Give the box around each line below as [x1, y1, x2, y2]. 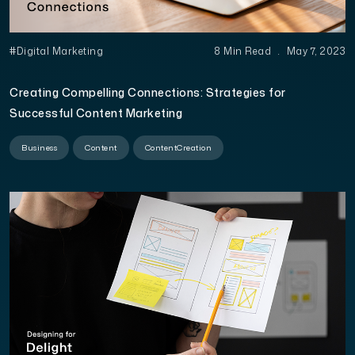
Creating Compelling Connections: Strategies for [10, 84, 286, 100]
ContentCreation [144, 141, 212, 153]
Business [21, 141, 57, 153]
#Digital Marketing [10, 44, 103, 58]
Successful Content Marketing [10, 105, 182, 120]
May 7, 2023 [284, 44, 345, 58]
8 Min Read [214, 44, 274, 58]
